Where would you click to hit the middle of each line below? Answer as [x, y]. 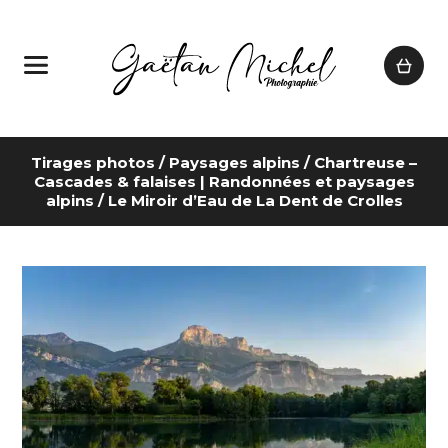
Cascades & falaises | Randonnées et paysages [224, 182]
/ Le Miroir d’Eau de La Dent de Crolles [248, 201]
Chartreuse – [365, 163]
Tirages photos [93, 163]
